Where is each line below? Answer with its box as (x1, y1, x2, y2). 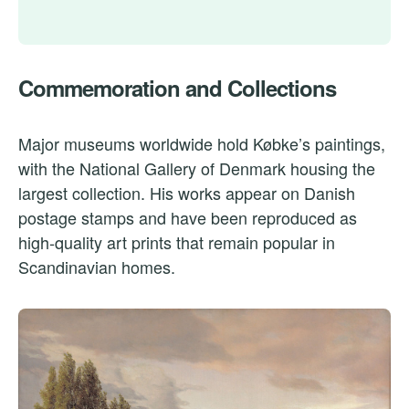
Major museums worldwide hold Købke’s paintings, (18, 131, 385, 156)
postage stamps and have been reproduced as (18, 205, 357, 230)
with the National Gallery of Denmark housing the (18, 156, 375, 181)
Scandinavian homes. (18, 255, 175, 279)
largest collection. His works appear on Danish (18, 181, 355, 205)
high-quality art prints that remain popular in (18, 230, 335, 255)
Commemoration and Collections (18, 72, 336, 104)
